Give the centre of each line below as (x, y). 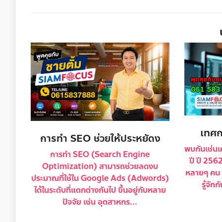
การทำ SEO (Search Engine (100, 154)
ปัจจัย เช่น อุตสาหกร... (100, 202)
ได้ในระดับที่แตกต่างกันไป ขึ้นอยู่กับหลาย (100, 190)
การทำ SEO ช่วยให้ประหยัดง (100, 138)
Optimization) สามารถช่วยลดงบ (100, 166)
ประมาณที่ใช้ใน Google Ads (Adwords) (100, 178)
